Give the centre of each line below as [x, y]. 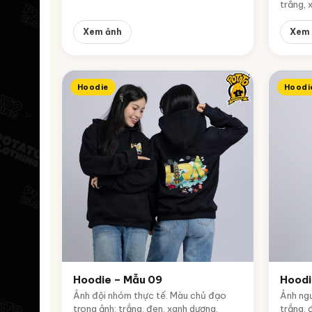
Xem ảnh [102, 32]
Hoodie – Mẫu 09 [118, 280]
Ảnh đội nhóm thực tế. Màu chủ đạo [150, 295]
